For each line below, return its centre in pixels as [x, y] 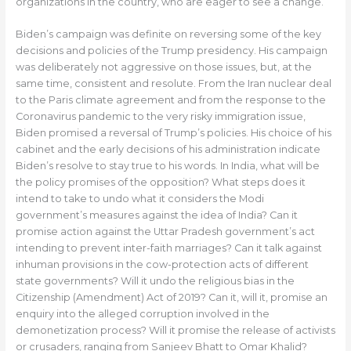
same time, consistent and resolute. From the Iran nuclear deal [173, 84]
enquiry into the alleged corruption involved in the [142, 314]
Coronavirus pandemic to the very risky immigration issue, [160, 117]
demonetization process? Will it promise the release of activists [175, 331]
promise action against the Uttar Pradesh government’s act [165, 232]
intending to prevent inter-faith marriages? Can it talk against [168, 248]
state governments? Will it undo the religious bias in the [155, 281]
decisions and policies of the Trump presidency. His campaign [171, 51]
